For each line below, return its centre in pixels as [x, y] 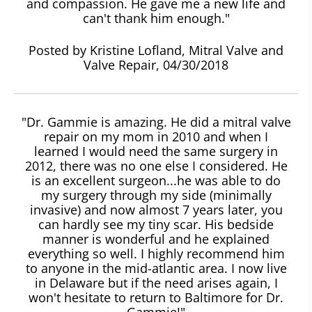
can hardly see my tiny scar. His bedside [156, 224]
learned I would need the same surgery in [156, 151]
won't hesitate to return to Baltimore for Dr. [156, 297]
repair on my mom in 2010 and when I [156, 136]
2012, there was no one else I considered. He [156, 165]
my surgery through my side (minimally [156, 195]
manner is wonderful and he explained [156, 239]
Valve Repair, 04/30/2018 [156, 64]
